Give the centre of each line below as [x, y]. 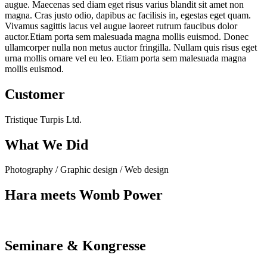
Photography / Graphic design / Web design [87, 170]
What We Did [46, 145]
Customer [35, 94]
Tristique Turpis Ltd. [43, 119]
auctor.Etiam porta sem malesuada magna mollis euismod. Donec [127, 36]
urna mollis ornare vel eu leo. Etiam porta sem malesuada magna [125, 58]
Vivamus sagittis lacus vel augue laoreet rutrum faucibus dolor [121, 26]
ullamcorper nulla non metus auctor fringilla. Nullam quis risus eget [131, 47]
